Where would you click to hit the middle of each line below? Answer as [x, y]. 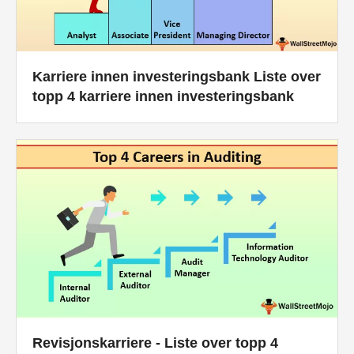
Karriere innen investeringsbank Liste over [177, 76]
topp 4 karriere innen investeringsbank [163, 96]
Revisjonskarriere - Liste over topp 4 [155, 343]
